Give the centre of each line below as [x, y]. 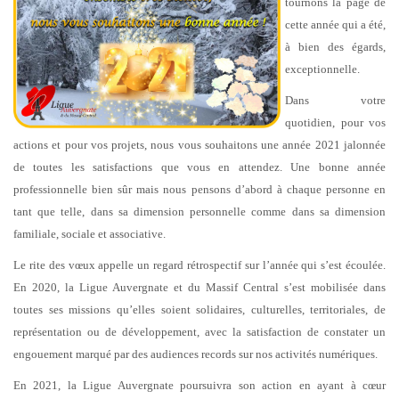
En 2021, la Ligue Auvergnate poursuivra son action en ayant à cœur [199, 385]
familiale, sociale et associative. [90, 233]
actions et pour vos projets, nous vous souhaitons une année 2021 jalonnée [199, 144]
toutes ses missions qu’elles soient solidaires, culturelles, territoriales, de [199, 309]
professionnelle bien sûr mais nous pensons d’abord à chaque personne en [199, 189]
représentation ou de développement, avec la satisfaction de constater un [199, 331]
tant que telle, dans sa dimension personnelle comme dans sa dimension [199, 211]
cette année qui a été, [335, 24]
